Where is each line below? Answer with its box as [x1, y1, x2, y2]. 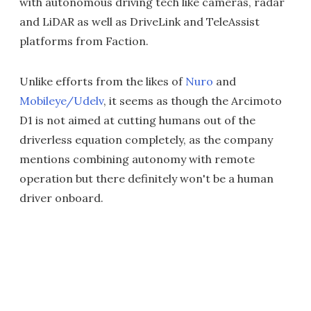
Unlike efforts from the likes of [19, 74, 185, 88]
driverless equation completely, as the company [19, 133, 273, 146]
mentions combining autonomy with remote [19, 152, 255, 166]
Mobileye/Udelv [19, 94, 103, 108]
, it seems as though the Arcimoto [103, 94, 282, 108]
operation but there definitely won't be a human [19, 171, 274, 185]
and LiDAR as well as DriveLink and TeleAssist [19, 15, 260, 28]
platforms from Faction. [19, 34, 149, 48]
